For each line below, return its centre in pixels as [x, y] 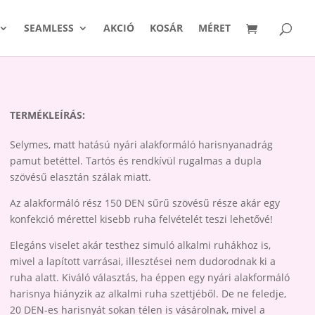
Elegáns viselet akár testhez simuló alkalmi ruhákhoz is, [141, 245]
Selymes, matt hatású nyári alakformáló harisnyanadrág [142, 145]
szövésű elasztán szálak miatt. [81, 177]
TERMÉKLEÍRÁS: [48, 115]
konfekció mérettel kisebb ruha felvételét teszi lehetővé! [142, 219]
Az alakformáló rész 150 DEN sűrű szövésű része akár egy [145, 203]
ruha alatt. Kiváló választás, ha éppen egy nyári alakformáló [150, 278]
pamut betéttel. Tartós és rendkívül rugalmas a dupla [136, 161]
